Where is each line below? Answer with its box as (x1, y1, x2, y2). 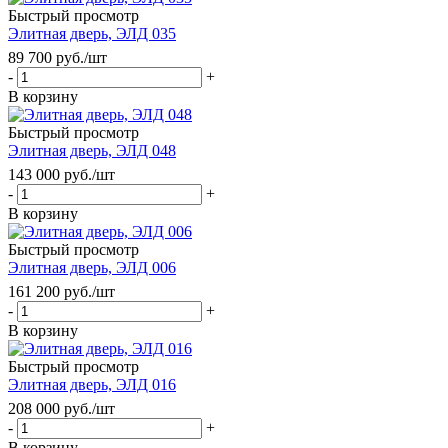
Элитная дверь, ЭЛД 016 (8, 375, 176, 393)
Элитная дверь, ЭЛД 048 (8, 141, 176, 159)
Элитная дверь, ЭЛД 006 (8, 258, 176, 276)
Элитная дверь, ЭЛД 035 (8, 24, 176, 42)
